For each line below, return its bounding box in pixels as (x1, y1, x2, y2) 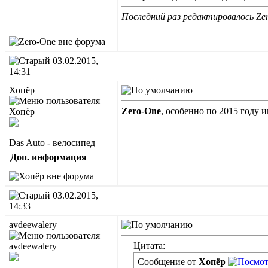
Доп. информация (10, 152, 87, 162)
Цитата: (133, 240, 165, 251)
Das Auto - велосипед (9, 138, 95, 148)
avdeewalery (9, 220, 57, 230)
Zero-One (121, 106, 161, 116)
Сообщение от (138, 257, 199, 267)
